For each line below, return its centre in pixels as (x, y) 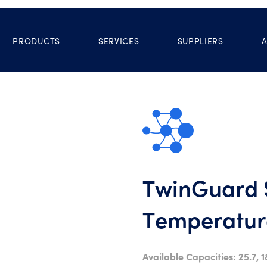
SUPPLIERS (200, 41)
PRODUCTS (36, 41)
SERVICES (119, 41)
